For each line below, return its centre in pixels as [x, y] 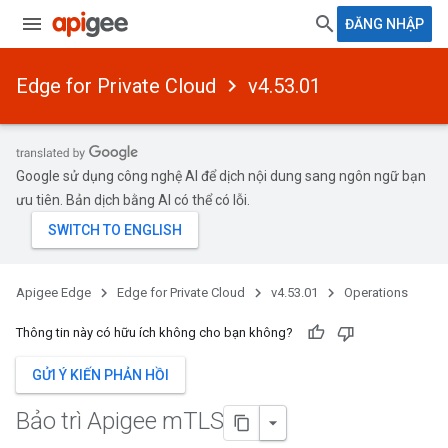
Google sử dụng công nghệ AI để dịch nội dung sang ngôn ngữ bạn [221, 176]
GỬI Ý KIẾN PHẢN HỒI [100, 375]
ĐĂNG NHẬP [384, 24]
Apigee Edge [53, 292]
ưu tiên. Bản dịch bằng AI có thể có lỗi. [133, 200]
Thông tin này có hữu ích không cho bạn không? [154, 332]
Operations [376, 292]
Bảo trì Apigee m [100, 421]
